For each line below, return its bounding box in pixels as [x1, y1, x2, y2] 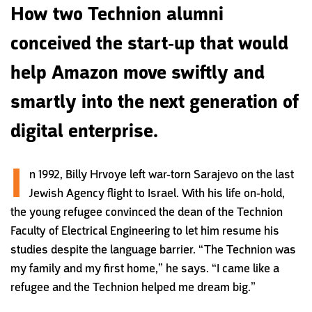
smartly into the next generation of [10, 89, 299, 114]
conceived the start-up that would [10, 31, 288, 56]
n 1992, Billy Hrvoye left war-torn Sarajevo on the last [29, 166, 294, 182]
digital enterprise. [10, 118, 158, 143]
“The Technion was [198, 241, 296, 257]
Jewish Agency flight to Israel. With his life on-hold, [29, 185, 285, 201]
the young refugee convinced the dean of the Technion [10, 203, 283, 219]
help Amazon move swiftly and [10, 60, 265, 85]
